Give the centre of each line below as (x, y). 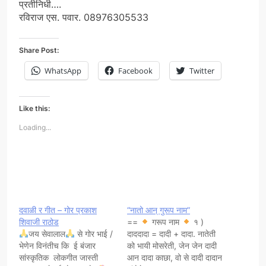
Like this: (34, 109)
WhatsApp (63, 71)
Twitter (202, 71)
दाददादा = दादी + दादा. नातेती (171, 234)
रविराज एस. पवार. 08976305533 (84, 18)
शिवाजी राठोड (39, 222)
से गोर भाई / (94, 234)
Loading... (35, 128)
